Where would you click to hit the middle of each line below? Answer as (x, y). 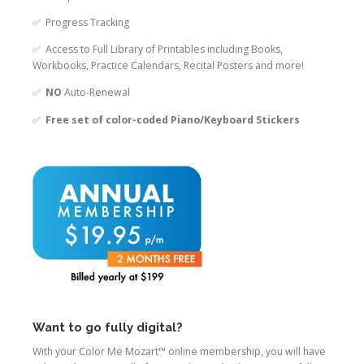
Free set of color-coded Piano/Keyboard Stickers (173, 119)
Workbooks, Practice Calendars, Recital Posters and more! (168, 66)
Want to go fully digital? (108, 327)
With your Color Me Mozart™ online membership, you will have (179, 352)
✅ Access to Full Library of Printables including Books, (158, 50)
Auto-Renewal (96, 93)
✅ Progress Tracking (81, 23)
